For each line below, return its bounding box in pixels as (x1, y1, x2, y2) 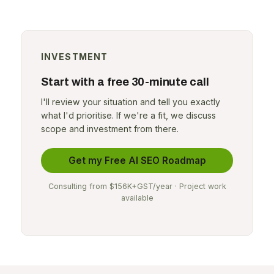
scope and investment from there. (40, 124, 179, 135)
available (120, 193, 154, 203)
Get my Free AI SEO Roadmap (68, 155, 206, 167)
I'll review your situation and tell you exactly (40, 97, 220, 108)
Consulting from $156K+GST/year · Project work (48, 182, 226, 191)
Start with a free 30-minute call (40, 76, 210, 89)
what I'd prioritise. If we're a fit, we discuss (40, 110, 216, 121)
